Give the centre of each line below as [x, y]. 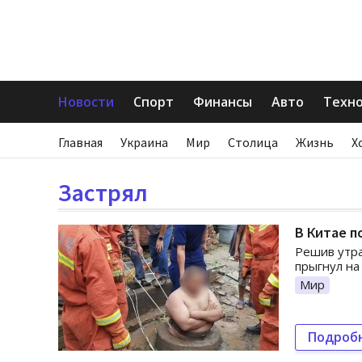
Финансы [223, 102]
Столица [253, 142]
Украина [144, 142]
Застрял [103, 192]
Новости [86, 102]
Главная [80, 142]
